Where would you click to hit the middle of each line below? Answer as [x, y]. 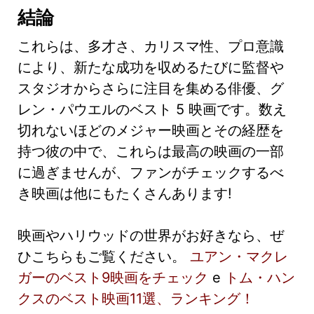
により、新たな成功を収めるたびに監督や [151, 68]
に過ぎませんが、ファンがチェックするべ [151, 173]
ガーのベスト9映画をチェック [115, 278]
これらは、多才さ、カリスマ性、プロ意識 [151, 47]
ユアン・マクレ [239, 257]
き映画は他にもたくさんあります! [125, 194]
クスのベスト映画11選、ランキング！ [136, 299]
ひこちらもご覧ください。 [104, 257]
